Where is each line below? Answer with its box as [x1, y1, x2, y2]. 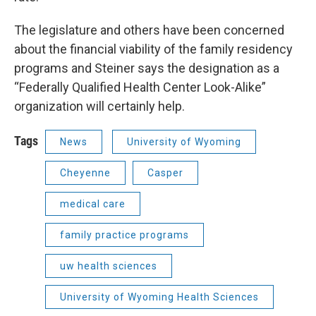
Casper [147, 167, 183, 179]
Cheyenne [60, 167, 111, 179]
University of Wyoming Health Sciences [60, 291, 259, 303]
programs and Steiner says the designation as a [14, 61, 279, 76]
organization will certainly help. [14, 99, 188, 114]
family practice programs [60, 229, 189, 241]
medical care [60, 198, 126, 210]
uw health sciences [60, 260, 157, 272]
